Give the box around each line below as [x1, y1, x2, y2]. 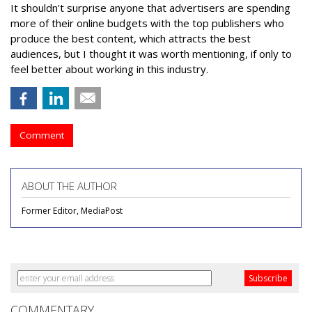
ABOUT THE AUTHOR [22, 179, 117, 193]
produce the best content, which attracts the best [10, 31, 251, 45]
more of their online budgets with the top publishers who [10, 16, 284, 30]
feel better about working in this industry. [10, 62, 208, 76]
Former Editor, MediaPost [22, 205, 123, 217]
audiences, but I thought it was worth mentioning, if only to [10, 47, 292, 61]
